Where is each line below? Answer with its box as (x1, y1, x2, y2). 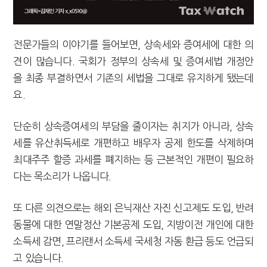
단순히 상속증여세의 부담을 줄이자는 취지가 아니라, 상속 (13, 120, 254, 131)
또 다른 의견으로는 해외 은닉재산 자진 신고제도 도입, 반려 (13, 202, 254, 213)
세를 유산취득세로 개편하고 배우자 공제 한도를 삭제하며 (13, 137, 254, 148)
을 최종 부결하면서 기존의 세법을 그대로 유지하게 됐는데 (13, 72, 254, 83)
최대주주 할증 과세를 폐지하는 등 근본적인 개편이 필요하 (13, 154, 254, 164)
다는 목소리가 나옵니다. (13, 170, 114, 181)
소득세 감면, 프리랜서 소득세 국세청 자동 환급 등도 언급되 (13, 235, 254, 246)
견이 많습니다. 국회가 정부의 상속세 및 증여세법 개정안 (13, 55, 254, 66)
